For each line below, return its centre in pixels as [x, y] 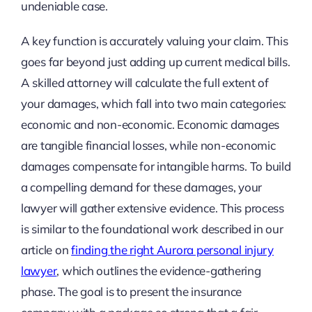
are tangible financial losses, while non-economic [148, 145]
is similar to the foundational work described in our [152, 228]
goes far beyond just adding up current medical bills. [155, 61]
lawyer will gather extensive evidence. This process [152, 208]
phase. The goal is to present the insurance [131, 291]
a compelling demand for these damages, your [141, 187]
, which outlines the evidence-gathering [159, 270]
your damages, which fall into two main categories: [154, 103]
